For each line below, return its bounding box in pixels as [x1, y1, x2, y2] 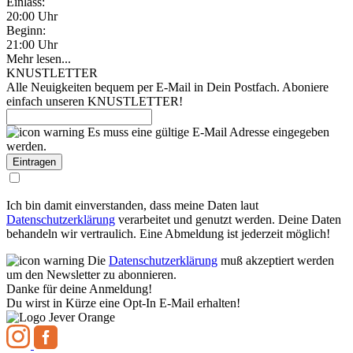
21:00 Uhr [6, 38, 58, 51]
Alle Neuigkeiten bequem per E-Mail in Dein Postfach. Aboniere [6, 80, 329, 94]
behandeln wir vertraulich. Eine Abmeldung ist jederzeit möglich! [6, 227, 330, 240]
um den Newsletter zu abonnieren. [6, 268, 176, 281]
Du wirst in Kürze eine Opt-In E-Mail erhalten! [6, 296, 240, 310]
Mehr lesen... [6, 52, 71, 65]
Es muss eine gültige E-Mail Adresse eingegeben [87, 125, 329, 139]
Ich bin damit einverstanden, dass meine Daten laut [6, 199, 258, 212]
